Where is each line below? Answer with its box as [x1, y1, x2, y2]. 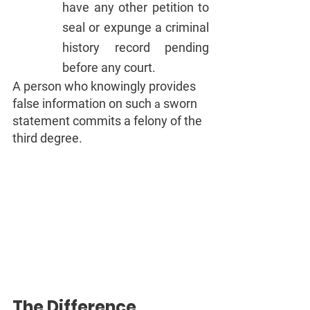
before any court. [62, 60, 156, 75]
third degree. [12, 131, 82, 146]
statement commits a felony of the [12, 113, 205, 129]
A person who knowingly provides [12, 79, 199, 94]
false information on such [12, 96, 154, 111]
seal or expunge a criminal [62, 20, 209, 35]
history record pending [62, 40, 209, 55]
